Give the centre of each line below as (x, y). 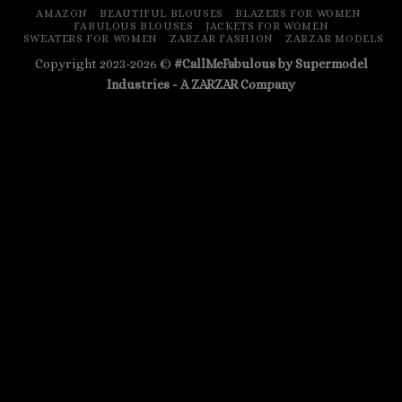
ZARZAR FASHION (222, 38)
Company (267, 84)
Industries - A (149, 84)
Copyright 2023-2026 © (104, 63)
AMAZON (62, 13)
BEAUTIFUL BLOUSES (162, 13)
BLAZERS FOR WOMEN (298, 13)
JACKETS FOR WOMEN (267, 26)
